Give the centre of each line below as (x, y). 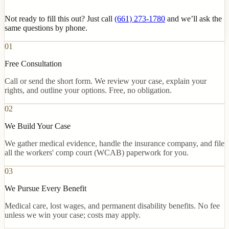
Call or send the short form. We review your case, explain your (106, 81)
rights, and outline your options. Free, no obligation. (88, 90)
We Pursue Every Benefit (45, 188)
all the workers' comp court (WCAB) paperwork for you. (97, 152)
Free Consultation (33, 63)
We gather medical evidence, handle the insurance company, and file (114, 143)
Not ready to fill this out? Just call (59, 18)
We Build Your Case (38, 126)
